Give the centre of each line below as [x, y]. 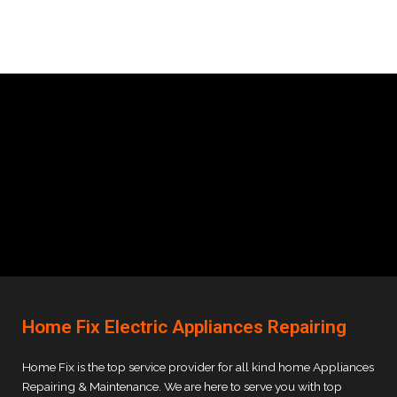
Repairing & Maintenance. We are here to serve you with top [182, 387]
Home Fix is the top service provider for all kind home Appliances [198, 367]
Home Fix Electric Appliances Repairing [184, 327]
